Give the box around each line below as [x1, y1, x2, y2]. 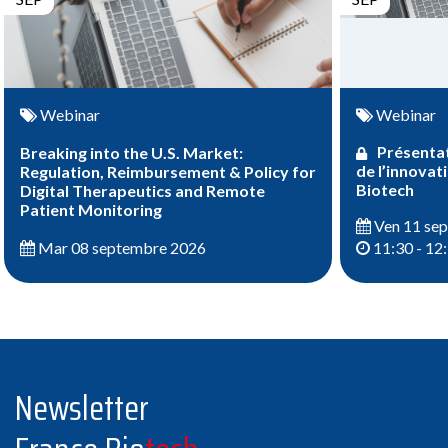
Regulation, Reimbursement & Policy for [20, 162, 316, 181]
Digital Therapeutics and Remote [20, 181, 265, 200]
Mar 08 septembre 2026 [35, 238, 206, 257]
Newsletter [15, 380, 149, 435]
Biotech [356, 180, 414, 199]
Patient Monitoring [20, 200, 162, 219]
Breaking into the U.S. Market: [20, 143, 243, 162]
